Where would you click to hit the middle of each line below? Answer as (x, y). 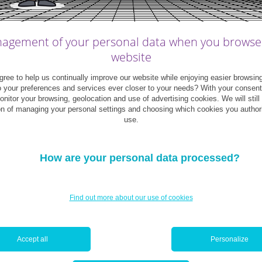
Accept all (32, 239)
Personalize (230, 239)
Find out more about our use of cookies (131, 197)
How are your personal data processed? (140, 158)
